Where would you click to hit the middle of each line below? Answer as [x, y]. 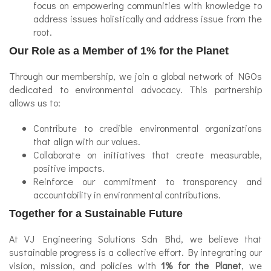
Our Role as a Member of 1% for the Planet [119, 51]
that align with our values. [87, 141]
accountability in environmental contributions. [127, 194]
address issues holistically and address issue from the [148, 18]
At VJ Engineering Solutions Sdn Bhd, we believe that [135, 239]
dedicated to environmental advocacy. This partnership [135, 89]
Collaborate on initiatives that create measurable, [148, 155]
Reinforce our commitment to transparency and [148, 181]
